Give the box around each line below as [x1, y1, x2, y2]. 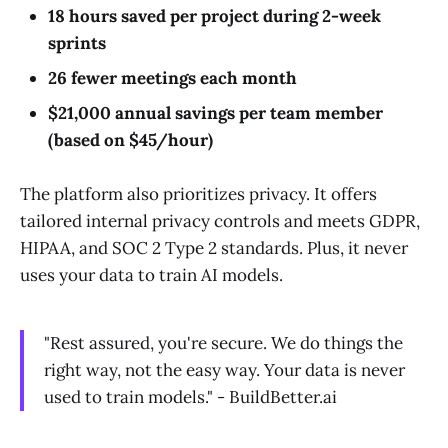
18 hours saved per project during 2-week [48, 4, 381, 27]
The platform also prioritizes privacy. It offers [20, 182, 377, 205]
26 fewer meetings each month [48, 66, 297, 89]
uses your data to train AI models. [20, 263, 283, 286]
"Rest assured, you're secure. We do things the [44, 331, 403, 354]
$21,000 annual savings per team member [48, 101, 383, 124]
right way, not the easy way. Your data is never [44, 358, 405, 381]
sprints [48, 31, 106, 54]
